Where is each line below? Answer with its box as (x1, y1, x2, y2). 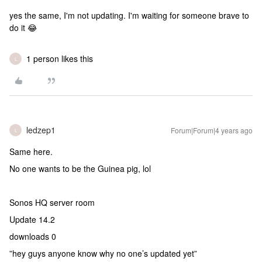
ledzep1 (26, 124, 56, 136)
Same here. (9, 146, 53, 157)
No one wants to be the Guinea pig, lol (9, 163, 151, 174)
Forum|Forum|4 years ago (171, 125, 253, 135)
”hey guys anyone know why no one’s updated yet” (9, 247, 197, 259)
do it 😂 (9, 22, 37, 33)
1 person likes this (26, 53, 93, 64)
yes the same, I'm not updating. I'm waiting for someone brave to (9, 9, 249, 21)
